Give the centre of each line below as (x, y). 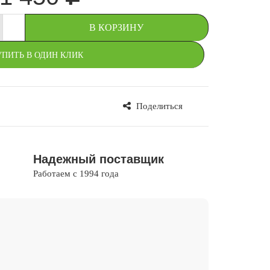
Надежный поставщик (99, 159)
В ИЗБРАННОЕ (43, 106)
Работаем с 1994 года (76, 173)
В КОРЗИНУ (116, 27)
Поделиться (158, 106)
